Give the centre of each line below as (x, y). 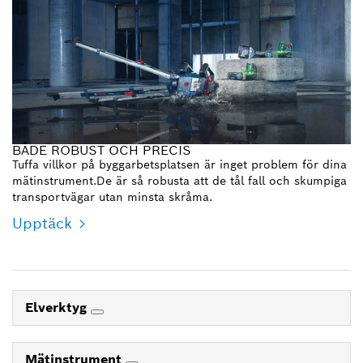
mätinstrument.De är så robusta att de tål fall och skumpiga (179, 180)
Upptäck (42, 223)
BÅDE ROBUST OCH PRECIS (102, 150)
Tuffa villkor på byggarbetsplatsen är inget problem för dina (179, 164)
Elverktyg (58, 307)
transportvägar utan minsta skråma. (112, 196)
